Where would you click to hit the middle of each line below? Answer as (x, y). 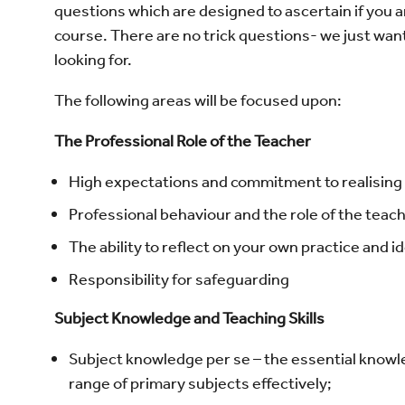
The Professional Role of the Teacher (183, 141)
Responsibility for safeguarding (180, 279)
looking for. (94, 59)
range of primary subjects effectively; (200, 383)
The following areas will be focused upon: (201, 100)
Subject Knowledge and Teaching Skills (191, 318)
